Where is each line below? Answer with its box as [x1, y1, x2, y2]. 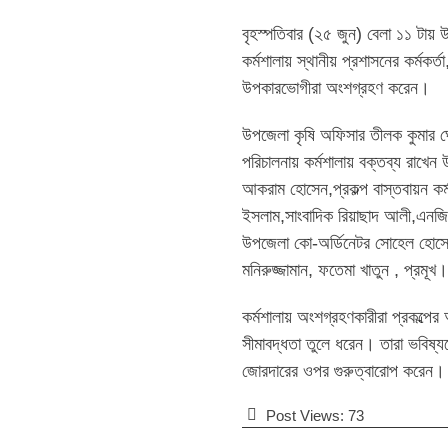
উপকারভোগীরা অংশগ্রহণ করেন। [242, 78, 430, 99]
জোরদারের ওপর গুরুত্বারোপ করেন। [242, 361, 445, 382]
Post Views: [266, 407, 344, 425]
